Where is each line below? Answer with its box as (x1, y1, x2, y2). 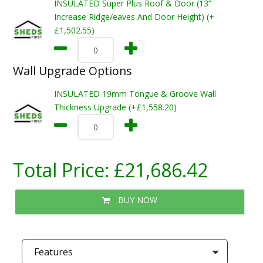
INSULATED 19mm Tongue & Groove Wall (53, 88, 216, 99)
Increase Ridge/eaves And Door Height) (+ (53, 11, 214, 22)
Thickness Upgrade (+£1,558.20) (53, 102, 177, 113)
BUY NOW (115, 194, 157, 205)
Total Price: (12, 157, 114, 183)
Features (33, 245, 73, 258)
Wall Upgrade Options (12, 63, 132, 79)
